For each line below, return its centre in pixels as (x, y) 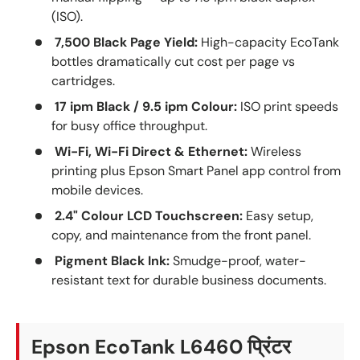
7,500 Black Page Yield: (126, 43)
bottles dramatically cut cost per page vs (173, 62)
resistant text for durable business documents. (189, 280)
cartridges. (83, 81)
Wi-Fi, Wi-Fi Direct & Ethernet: (151, 152)
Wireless (274, 152)
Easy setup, (278, 216)
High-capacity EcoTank (268, 43)
